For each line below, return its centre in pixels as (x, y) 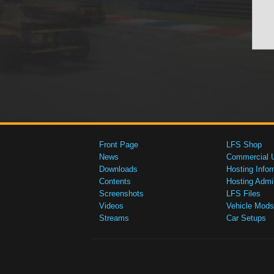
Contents (115, 181)
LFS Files (243, 194)
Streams (114, 218)
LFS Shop (244, 145)
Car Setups (246, 218)
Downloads (118, 169)
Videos (111, 206)
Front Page (119, 145)
